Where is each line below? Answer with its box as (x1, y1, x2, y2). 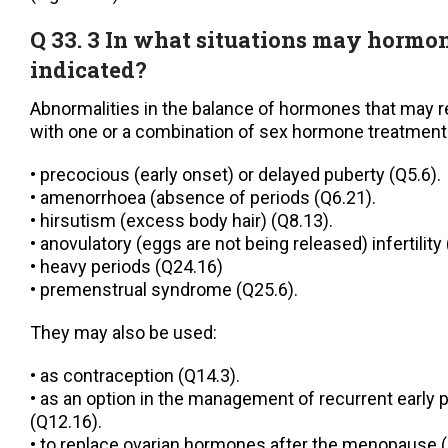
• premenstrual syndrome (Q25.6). (30, 279, 298, 301)
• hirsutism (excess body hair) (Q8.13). (30, 210, 333, 232)
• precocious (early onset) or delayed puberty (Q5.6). (30, 164, 441, 186)
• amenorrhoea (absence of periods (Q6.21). (30, 187, 376, 209)
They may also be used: (30, 322, 217, 344)
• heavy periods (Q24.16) (30, 256, 223, 278)
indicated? (30, 55, 147, 85)
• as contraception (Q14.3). (30, 365, 240, 387)
